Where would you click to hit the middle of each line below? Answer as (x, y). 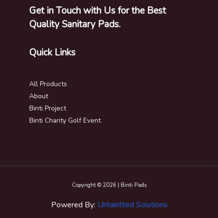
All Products (48, 84)
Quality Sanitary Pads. (75, 24)
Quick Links (52, 52)
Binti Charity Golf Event (65, 120)
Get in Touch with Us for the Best (98, 10)
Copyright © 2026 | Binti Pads (109, 185)
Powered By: (74, 205)
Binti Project (48, 108)
